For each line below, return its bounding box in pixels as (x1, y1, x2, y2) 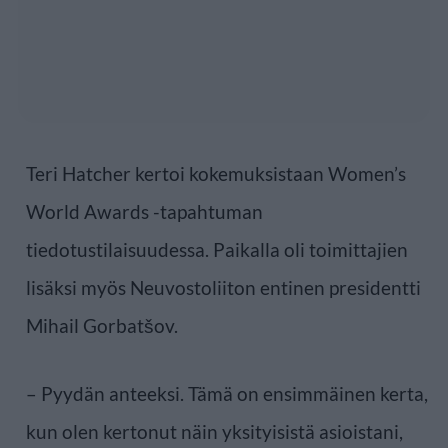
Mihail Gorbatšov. (26, 313, 178, 337)
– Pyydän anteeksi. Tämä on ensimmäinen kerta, (26, 381, 428, 405)
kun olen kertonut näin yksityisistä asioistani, (26, 419, 403, 443)
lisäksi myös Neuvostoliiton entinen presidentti (26, 275, 421, 299)
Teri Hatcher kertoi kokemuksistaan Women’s (26, 161, 406, 185)
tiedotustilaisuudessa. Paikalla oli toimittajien (26, 237, 408, 261)
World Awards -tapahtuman (26, 199, 263, 223)
